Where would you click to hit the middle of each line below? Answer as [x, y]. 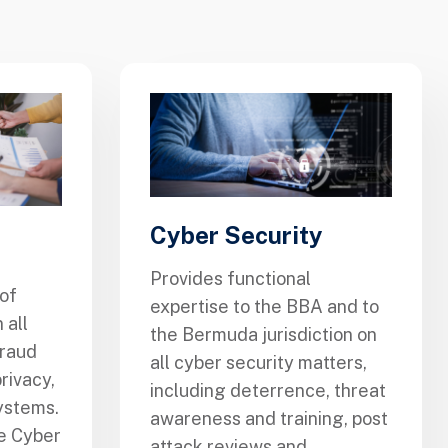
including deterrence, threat [268, 390]
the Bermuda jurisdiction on [263, 334]
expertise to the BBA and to [264, 306]
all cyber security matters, [258, 362]
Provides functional [230, 278]
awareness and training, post [269, 418]
